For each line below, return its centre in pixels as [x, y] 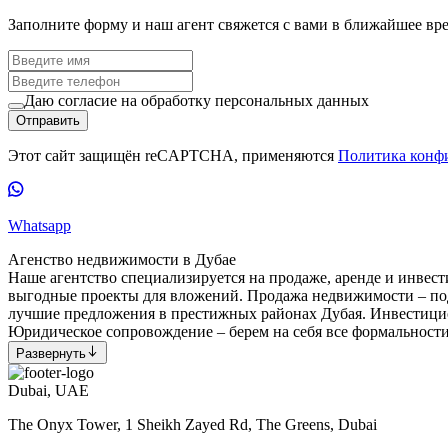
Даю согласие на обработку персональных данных [196, 101]
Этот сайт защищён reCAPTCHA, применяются [173, 156]
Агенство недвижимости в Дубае [122, 260]
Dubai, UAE [48, 390]
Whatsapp [39, 226]
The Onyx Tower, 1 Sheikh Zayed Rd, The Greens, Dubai [192, 424]
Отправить [48, 121]
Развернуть [51, 353]
